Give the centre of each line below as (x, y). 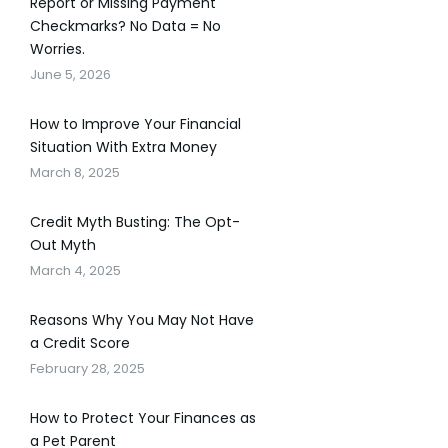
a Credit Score (80, 343)
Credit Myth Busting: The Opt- (135, 222)
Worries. (57, 49)
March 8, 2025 (75, 172)
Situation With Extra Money (123, 147)
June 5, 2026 (70, 74)
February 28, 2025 (87, 368)
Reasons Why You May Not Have (142, 320)
